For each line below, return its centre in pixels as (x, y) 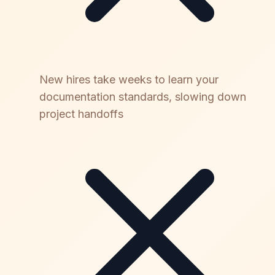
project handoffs (81, 114)
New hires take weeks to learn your (129, 79)
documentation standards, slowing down (143, 96)
